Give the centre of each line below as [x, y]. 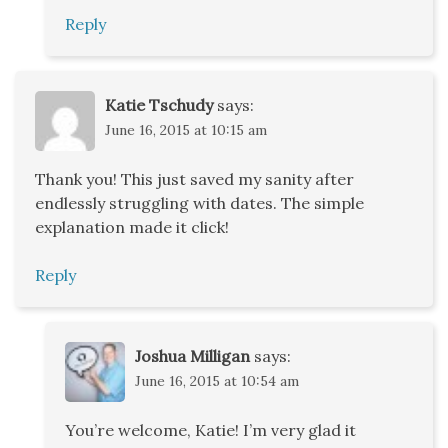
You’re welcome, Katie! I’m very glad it [210, 430]
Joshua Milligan [192, 356]
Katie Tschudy [159, 105]
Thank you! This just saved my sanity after [194, 179]
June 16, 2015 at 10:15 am [186, 130]
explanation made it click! [132, 227]
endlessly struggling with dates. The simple [199, 203]
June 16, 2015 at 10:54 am [217, 381]
